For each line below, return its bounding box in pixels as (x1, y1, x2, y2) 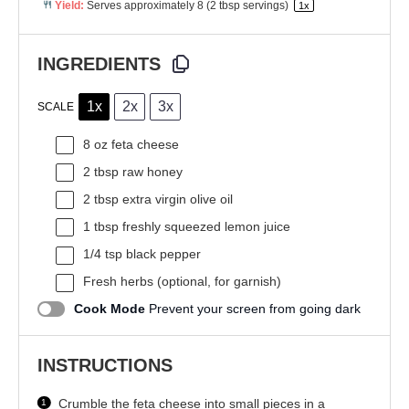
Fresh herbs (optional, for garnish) (83, 274, 281, 289)
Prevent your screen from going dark (149, 301, 361, 317)
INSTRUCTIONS (37, 354, 173, 375)
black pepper (122, 246, 201, 262)
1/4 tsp (83, 246, 122, 262)
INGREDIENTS (37, 54, 161, 75)
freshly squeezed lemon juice (119, 219, 290, 235)
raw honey (119, 164, 183, 180)
